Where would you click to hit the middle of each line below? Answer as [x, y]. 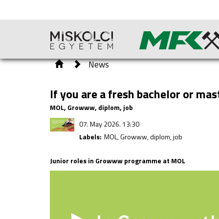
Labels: [90, 137]
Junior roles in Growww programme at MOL [118, 161]
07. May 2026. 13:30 [109, 124]
